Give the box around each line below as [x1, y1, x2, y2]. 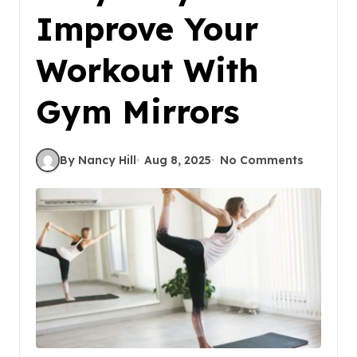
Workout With [36, 50, 259, 90]
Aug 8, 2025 [144, 152, 212, 167]
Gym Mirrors [36, 92, 239, 131]
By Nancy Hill [60, 152, 136, 167]
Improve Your [36, 9, 258, 49]
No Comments [219, 152, 304, 167]
